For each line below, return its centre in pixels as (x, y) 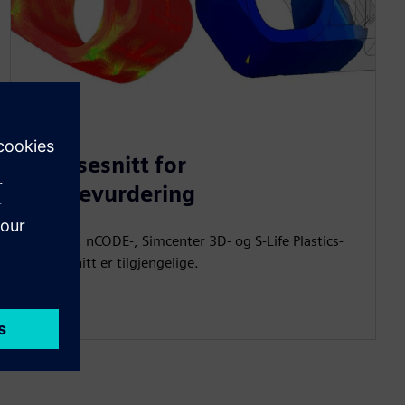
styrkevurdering (110, 194)
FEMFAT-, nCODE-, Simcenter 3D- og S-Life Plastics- (184, 241)
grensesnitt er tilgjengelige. (112, 263)
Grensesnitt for (105, 165)
